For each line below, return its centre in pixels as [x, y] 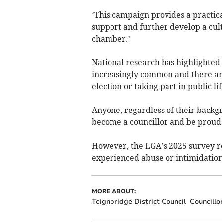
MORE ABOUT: [113, 192]
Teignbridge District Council [139, 202]
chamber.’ [111, 39]
